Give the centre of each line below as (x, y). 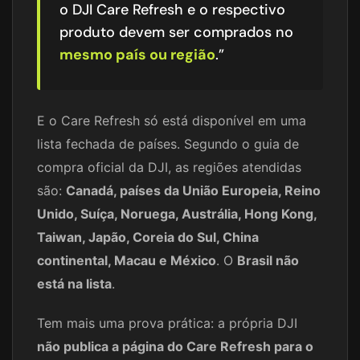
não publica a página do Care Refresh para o (175, 346)
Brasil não (268, 260)
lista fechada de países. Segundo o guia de (168, 143)
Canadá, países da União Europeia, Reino (193, 190)
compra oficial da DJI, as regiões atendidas (169, 167)
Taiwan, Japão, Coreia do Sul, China (148, 237)
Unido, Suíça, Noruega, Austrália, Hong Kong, (177, 213)
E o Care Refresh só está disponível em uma (172, 120)
